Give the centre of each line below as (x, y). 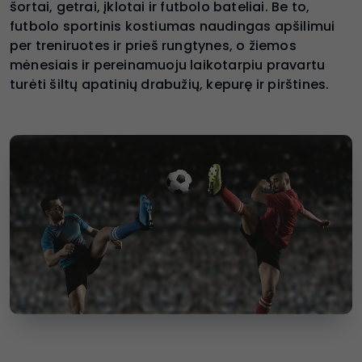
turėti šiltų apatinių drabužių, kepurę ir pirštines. (170, 85)
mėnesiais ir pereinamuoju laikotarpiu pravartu (168, 65)
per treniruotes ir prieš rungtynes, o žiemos (153, 46)
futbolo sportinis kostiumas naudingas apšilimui (173, 27)
